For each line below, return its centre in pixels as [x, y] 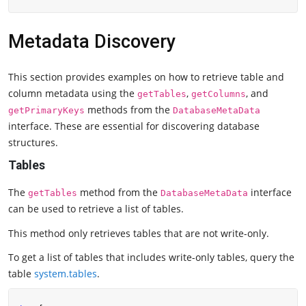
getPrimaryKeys [46, 110]
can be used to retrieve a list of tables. [96, 209]
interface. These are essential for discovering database [134, 126]
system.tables [66, 274]
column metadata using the [73, 93]
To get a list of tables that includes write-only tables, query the [151, 258]
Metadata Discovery [92, 41]
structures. [33, 142]
